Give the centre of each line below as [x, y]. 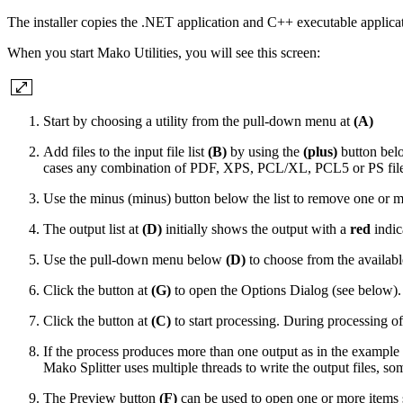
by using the [265, 152]
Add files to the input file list [125, 152]
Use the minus [85, 199]
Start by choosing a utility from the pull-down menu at [198, 121]
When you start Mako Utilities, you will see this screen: [164, 53]
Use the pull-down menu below [134, 260]
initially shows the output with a [256, 229]
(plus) [320, 152]
